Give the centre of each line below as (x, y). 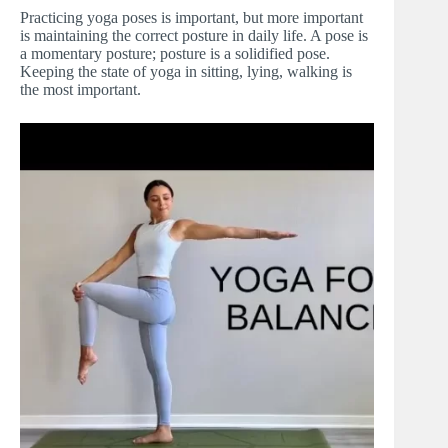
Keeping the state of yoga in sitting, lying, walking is (186, 72)
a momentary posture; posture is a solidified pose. (175, 54)
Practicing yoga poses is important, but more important (191, 18)
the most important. (80, 90)
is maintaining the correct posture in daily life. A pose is (194, 36)
